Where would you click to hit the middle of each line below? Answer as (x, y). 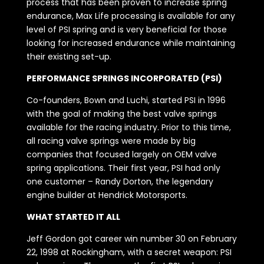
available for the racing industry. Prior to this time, (128, 128)
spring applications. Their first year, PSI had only (123, 168)
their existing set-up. (69, 57)
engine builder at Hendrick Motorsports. (107, 195)
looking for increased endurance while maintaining (131, 43)
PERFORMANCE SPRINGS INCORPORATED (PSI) (124, 79)
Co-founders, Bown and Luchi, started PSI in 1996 (126, 100)
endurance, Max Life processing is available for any (131, 16)
